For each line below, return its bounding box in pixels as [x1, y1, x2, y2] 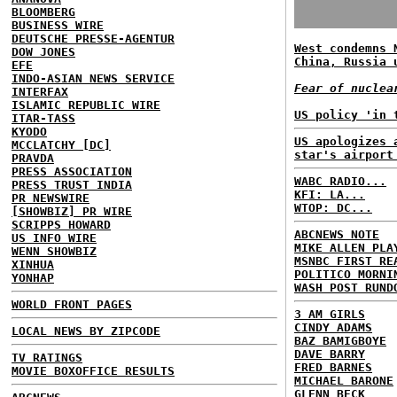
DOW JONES [12, 45, 75, 58]
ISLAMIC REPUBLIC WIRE [12, 98, 160, 112]
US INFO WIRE [12, 231, 97, 245]
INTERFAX [12, 85, 68, 98]
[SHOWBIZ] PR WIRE [12, 205, 132, 218]
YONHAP [12, 271, 54, 284]
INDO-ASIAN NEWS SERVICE [12, 72, 175, 85]
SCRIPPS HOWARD [12, 218, 111, 231]
